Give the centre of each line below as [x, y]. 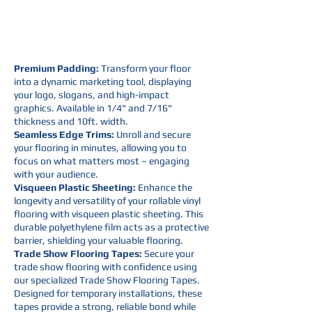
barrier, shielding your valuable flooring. [99, 240]
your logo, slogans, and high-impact [92, 95]
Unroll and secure [153, 134]
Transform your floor [146, 68]
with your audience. [56, 174]
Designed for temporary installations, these [108, 293]
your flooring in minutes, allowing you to [100, 148]
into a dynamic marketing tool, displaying [103, 81]
